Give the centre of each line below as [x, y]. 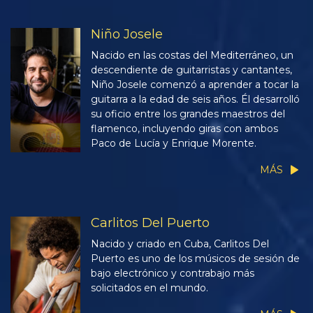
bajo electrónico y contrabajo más [173, 274]
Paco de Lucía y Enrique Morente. [174, 144]
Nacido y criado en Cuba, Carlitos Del [180, 244]
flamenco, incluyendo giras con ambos [184, 129]
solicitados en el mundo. [150, 288]
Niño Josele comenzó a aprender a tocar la [195, 85]
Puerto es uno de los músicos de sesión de [195, 259]
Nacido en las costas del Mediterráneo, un [192, 56]
